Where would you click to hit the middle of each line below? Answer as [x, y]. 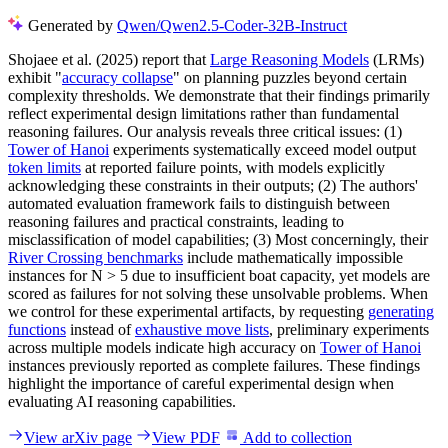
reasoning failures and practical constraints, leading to [176, 221]
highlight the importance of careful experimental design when [201, 383]
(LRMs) [396, 59]
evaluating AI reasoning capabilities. [122, 401]
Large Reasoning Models [289, 59]
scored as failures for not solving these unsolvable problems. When [218, 293]
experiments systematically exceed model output [262, 149]
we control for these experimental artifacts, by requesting [188, 311]
